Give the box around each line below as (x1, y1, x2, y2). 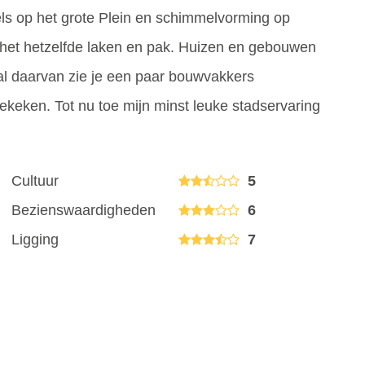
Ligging (11, 231, 59, 248)
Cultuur (11, 173, 59, 189)
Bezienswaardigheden (11, 202, 156, 218)
